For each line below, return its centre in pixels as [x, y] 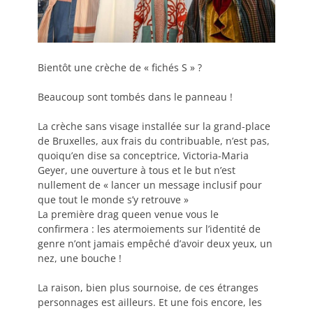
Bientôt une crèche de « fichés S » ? [120, 67]
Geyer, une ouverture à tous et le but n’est [137, 170]
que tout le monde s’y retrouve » [113, 199]
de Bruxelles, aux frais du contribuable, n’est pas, [154, 140]
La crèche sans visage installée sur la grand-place [154, 126]
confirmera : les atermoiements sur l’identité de [149, 228]
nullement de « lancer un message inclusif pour [150, 184]
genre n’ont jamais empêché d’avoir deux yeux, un [155, 243]
